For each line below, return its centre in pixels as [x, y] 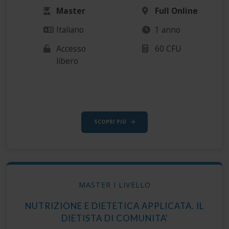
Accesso [71, 48]
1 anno [168, 29]
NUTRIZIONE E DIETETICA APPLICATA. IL [114, 205]
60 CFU [168, 48]
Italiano [70, 29]
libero [67, 61]
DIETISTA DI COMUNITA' [114, 218]
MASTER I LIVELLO [114, 185]
